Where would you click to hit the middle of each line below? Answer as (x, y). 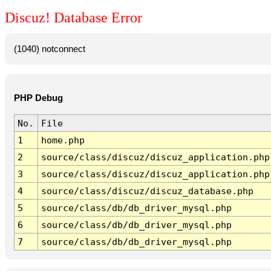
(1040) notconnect (49, 49)
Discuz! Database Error (73, 18)
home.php (63, 140)
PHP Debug (38, 98)
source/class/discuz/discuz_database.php (147, 191)
